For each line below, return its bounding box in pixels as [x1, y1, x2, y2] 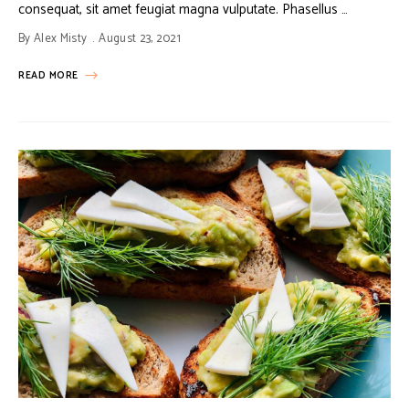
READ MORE [18, 68, 79, 85]
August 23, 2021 [99, 29, 182, 49]
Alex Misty [33, 29, 88, 49]
